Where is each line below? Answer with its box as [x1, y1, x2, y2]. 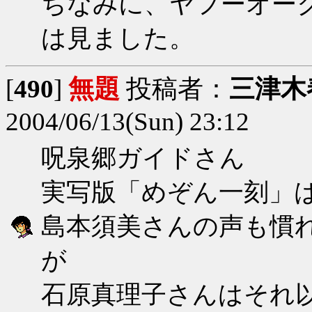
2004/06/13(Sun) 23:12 [6, 107, 249, 136]
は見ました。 [41, 24, 194, 52]
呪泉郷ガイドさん [41, 143, 245, 172]
